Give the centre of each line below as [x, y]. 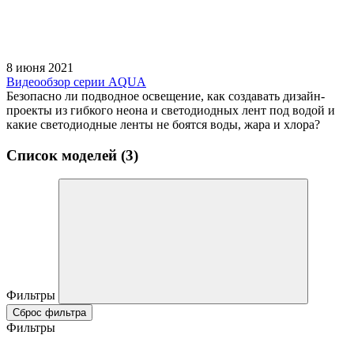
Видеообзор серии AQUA [76, 81]
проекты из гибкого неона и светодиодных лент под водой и [171, 110]
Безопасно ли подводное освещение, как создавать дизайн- [166, 96]
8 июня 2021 [40, 67]
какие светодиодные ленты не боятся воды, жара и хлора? [163, 124]
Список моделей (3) [72, 155]
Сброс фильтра [49, 313]
